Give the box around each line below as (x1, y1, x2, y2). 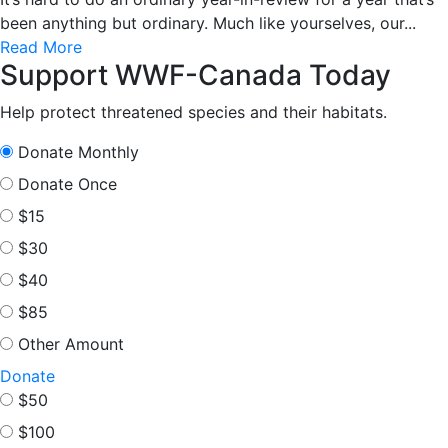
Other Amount (18, 333, 124, 354)
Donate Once (18, 173, 117, 194)
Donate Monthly (18, 141, 139, 162)
